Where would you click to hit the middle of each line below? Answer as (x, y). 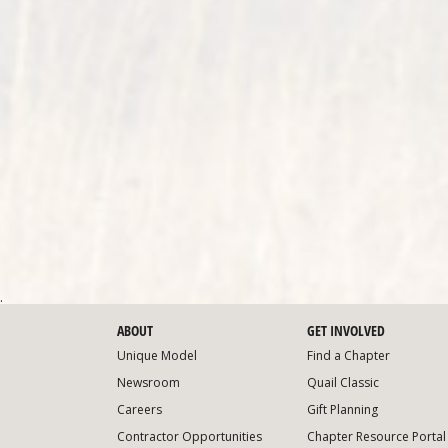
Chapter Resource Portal (376, 436)
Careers (139, 409)
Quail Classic (343, 382)
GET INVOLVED (346, 330)
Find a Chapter (348, 355)
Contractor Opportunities (189, 436)
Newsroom (148, 382)
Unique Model (157, 355)
